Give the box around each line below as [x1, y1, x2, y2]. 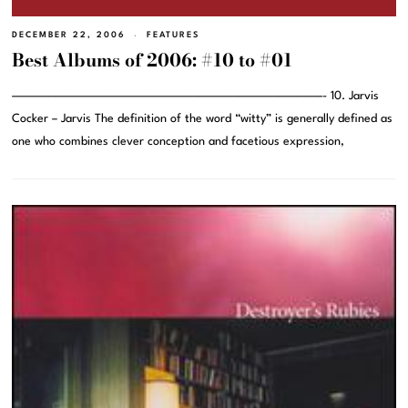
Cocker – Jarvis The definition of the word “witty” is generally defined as [12, 113, 393, 126]
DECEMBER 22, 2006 [12, 31, 127, 40]
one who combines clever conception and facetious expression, [12, 136, 345, 148]
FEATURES [147, 31, 200, 40]
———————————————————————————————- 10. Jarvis [12, 90, 380, 103]
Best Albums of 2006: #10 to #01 [12, 46, 293, 75]
